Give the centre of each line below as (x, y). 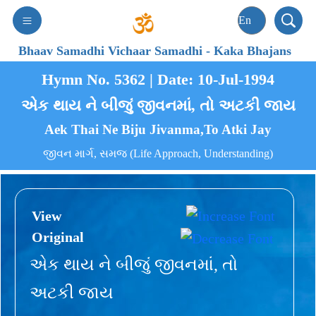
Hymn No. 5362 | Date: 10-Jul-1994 (158, 79)
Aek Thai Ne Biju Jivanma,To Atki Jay (158, 130)
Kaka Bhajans (253, 51)
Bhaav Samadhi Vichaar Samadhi (113, 51)
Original (58, 237)
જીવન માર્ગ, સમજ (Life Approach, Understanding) (158, 154)
